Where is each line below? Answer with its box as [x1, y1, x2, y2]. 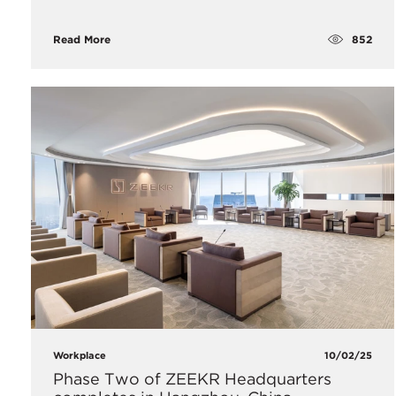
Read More [53, 33, 110, 47]
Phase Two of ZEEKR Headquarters [53, 369, 331, 388]
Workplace [53, 348, 106, 362]
